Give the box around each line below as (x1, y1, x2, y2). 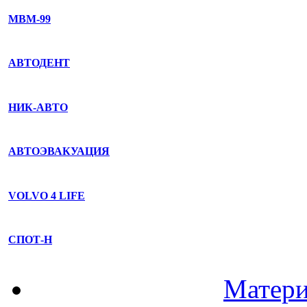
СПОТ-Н (8, 234, 52, 246)
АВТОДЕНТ (8, 57, 70, 69)
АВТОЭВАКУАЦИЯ (8, 145, 110, 158)
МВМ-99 (8, 12, 51, 25)
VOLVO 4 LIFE (8, 189, 85, 201)
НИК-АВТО (8, 101, 68, 113)
